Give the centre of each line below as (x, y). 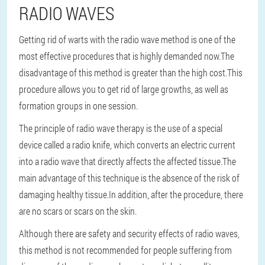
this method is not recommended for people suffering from (125, 250)
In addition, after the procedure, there (176, 194)
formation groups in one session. (78, 106)
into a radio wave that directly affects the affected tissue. (121, 161)
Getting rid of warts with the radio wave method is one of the (127, 39)
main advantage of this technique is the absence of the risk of (129, 178)
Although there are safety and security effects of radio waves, (129, 233)
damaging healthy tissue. (64, 194)
